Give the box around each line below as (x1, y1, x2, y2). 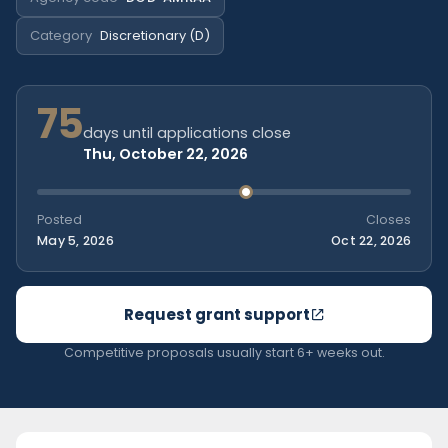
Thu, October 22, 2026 (83, 143, 249, 164)
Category (30, 25, 92, 45)
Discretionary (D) (100, 25, 210, 45)
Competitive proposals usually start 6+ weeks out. (63, 343, 385, 361)
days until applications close (83, 122, 292, 143)
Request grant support (123, 303, 310, 325)
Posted (37, 210, 82, 228)
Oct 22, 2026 (331, 231, 411, 249)
